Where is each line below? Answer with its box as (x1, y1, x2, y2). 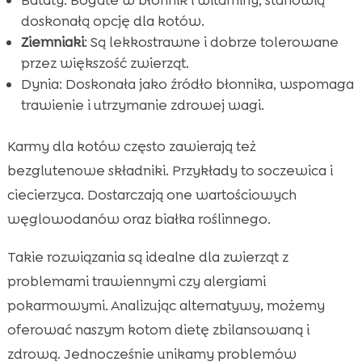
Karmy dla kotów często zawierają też (6, 137, 256, 155)
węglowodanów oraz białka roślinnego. (6, 209, 271, 228)
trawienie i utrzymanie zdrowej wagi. (20, 95, 264, 114)
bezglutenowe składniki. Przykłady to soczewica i (6, 161, 333, 179)
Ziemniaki (20, 32, 84, 51)
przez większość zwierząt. (20, 53, 189, 72)
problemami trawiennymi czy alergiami (6, 271, 266, 290)
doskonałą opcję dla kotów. (20, 11, 204, 30)
